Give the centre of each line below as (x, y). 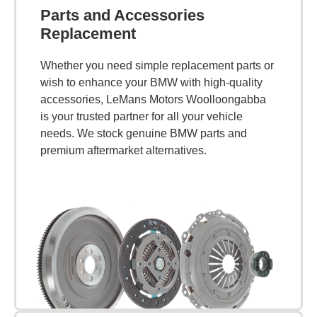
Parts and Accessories (122, 15)
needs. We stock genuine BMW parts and (144, 133)
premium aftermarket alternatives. (123, 150)
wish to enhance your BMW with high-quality (151, 82)
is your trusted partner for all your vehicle (142, 116)
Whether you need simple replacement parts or (157, 65)
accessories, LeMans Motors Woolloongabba (153, 99)
